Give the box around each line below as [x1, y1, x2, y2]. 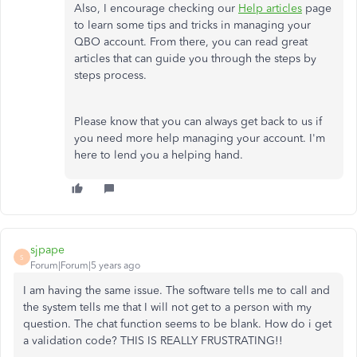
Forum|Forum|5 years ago [30, 260, 140, 271]
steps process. [74, 69, 147, 82]
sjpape [30, 243, 65, 257]
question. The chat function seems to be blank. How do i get [23, 317, 331, 331]
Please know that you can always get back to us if [74, 115, 322, 128]
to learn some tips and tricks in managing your [74, 18, 311, 32]
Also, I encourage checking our [74, 2, 238, 15]
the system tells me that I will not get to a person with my [23, 300, 312, 314]
